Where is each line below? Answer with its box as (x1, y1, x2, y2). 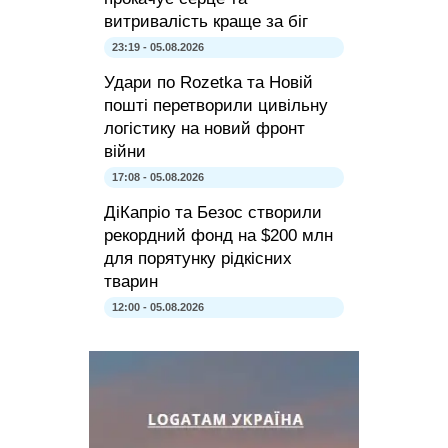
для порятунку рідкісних (104, 249, 292, 269)
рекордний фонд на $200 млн (104, 226, 333, 246)
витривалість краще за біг (104, 12, 308, 32)
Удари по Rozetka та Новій (104, 73, 313, 93)
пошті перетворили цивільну (104, 96, 328, 116)
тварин (104, 272, 158, 292)
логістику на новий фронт (104, 119, 305, 139)
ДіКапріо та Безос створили (104, 203, 322, 223)
